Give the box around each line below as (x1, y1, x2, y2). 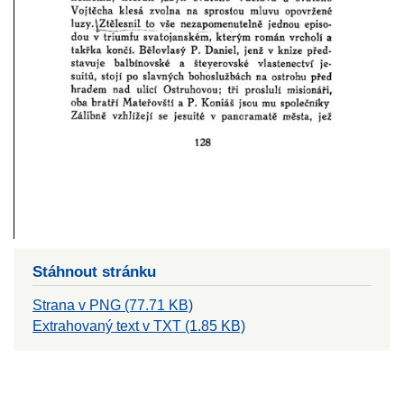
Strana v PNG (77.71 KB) (32, 297, 193, 313)
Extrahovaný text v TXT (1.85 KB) (32, 317, 245, 334)
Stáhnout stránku (32, 262, 156, 280)
